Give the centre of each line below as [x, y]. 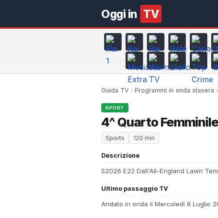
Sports [115, 138]
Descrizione [120, 155]
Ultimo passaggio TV [135, 189]
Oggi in [120, 14]
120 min [144, 138]
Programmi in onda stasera [174, 90]
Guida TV [115, 90]
